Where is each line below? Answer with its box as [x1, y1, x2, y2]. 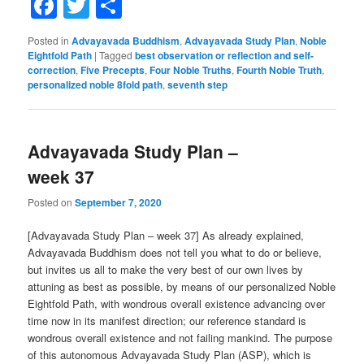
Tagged [99, 47, 133, 62]
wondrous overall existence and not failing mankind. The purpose [28, 329, 333, 345]
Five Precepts [80, 62, 145, 77]
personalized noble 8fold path [28, 76, 163, 92]
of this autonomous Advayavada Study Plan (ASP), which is [28, 346, 312, 362]
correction [28, 62, 76, 77]
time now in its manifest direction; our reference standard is [28, 312, 307, 328]
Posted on [28, 194, 76, 209]
